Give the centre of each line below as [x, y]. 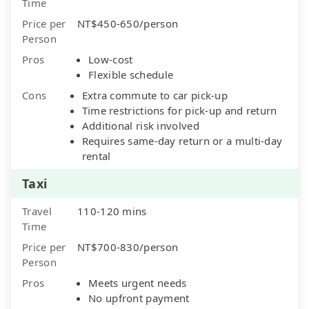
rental [96, 156]
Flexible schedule [131, 74]
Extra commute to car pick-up [155, 95]
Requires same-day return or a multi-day [182, 140]
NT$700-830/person [128, 247]
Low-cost [111, 59]
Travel [37, 211]
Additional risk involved [140, 125]
